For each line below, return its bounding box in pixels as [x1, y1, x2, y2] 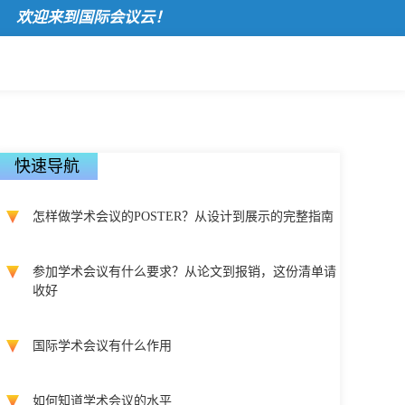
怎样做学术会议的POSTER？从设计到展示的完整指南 [33, 210, 334, 223]
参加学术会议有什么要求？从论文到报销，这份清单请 [33, 265, 336, 278]
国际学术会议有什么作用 [33, 339, 172, 353]
